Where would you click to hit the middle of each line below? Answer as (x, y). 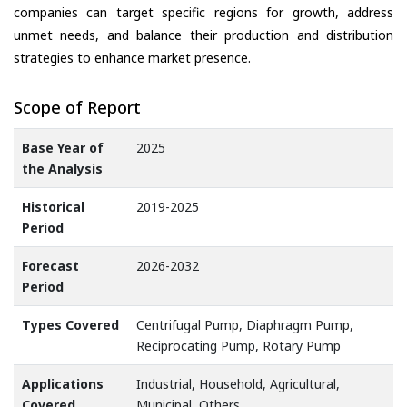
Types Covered (70, 325)
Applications (63, 384)
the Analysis (62, 169)
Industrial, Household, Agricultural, (238, 384)
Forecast (50, 266)
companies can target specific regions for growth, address (203, 12)
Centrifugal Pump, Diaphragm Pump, (245, 325)
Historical (53, 207)
